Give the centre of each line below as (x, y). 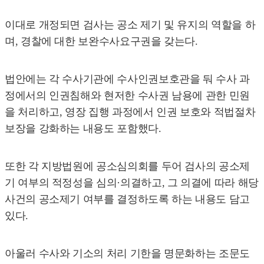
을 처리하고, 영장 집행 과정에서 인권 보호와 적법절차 (130, 112)
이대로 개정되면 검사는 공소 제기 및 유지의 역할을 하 (130, 24)
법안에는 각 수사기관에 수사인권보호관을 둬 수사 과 (127, 79)
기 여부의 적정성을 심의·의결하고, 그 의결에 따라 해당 (132, 182)
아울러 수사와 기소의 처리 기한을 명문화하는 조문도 (127, 253)
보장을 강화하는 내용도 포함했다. (83, 128)
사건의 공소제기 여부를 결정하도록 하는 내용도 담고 (127, 199)
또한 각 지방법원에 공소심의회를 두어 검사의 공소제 (127, 166)
